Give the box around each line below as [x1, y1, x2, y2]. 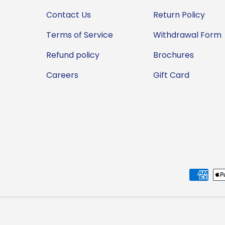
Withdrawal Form [153, 29, 221, 41]
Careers [46, 69, 78, 81]
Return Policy [153, 9, 205, 21]
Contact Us [46, 9, 91, 21]
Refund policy [46, 49, 99, 61]
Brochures [153, 49, 194, 61]
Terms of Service [46, 29, 113, 41]
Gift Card [153, 69, 189, 81]
